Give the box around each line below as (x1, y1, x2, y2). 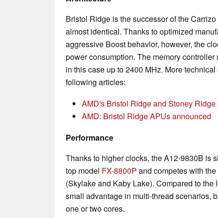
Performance (66, 131, 113, 143)
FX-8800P (102, 164, 137, 176)
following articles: (66, 76, 126, 88)
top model (66, 164, 102, 176)
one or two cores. (66, 202, 125, 214)
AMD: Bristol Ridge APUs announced (82, 110, 211, 122)
